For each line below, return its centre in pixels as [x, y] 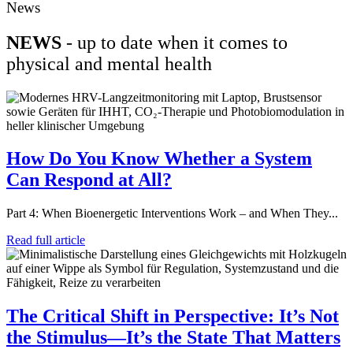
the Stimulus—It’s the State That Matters [173, 338]
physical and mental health [109, 63]
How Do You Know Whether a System [159, 159]
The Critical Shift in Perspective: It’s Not [173, 316]
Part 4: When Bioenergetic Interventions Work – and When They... [172, 214]
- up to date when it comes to [175, 42]
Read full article [46, 240]
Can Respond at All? [89, 180]
